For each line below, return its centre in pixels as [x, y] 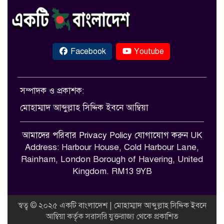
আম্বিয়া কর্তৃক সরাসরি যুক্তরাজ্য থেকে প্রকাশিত [112, 216]
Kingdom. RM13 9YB [112, 171]
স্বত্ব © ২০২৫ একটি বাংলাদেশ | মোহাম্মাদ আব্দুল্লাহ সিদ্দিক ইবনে [112, 205]
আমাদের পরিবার [49, 135]
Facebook [87, 51]
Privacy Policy [105, 135]
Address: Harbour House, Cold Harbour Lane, [112, 147]
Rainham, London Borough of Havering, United [112, 159]
